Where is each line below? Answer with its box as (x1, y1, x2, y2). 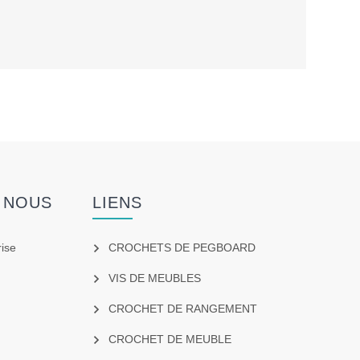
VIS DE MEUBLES (108, 272, 201, 285)
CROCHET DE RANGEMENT (108, 302, 257, 316)
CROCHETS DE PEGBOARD (108, 241, 256, 255)
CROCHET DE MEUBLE (108, 333, 231, 346)
